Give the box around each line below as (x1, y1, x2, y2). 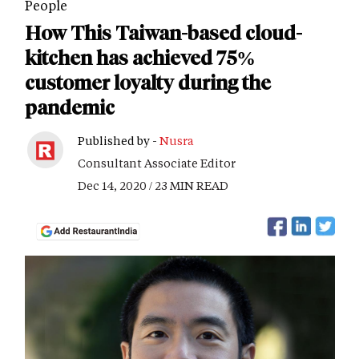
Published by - (78, 133, 159, 148)
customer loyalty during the (25, 71, 271, 95)
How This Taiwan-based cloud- (25, 22, 302, 45)
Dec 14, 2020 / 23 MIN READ (78, 178, 228, 193)
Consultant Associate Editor (78, 155, 236, 171)
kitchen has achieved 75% (25, 46, 256, 70)
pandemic (25, 96, 115, 119)
